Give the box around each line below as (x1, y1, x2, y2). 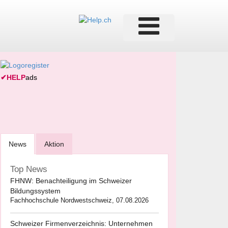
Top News (10, 164, 47, 175)
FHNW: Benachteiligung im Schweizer (10, 177, 132, 185)
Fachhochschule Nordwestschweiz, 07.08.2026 (10, 196, 149, 205)
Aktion (44, 140, 64, 149)
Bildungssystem (10, 187, 61, 195)
